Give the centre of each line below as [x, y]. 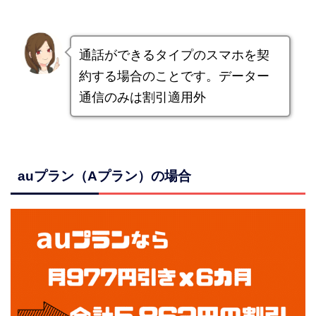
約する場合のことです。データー [174, 76]
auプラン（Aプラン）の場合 [104, 176]
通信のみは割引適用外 [142, 97]
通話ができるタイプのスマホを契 [174, 55]
